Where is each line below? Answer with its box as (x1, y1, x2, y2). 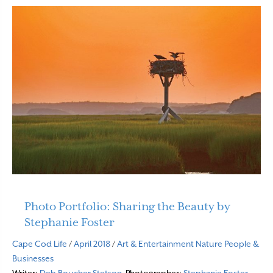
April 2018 (74, 238, 110, 249)
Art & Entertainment (117, 238, 194, 249)
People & (224, 238, 259, 249)
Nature (196, 238, 222, 249)
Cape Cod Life (12, 238, 67, 249)
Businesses (12, 253, 54, 263)
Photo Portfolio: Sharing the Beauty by (24, 199, 230, 213)
